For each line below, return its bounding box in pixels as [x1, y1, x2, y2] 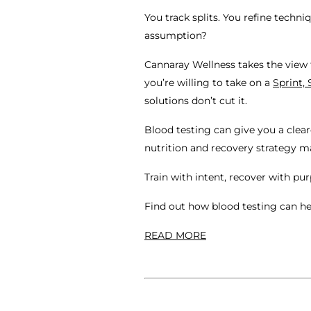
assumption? [144, 29, 207, 42]
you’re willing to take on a [144, 76, 273, 89]
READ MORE [144, 229, 206, 242]
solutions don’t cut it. [144, 94, 247, 107]
